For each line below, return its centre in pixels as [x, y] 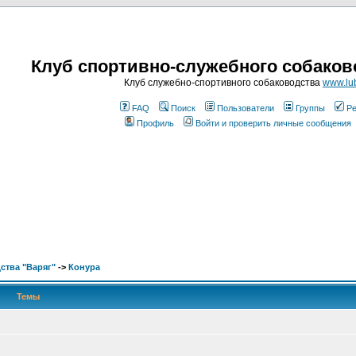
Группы [310, 108]
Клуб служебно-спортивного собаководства [223, 83]
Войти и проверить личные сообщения [273, 123]
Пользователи [246, 108]
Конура [84, 267]
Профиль [155, 123]
